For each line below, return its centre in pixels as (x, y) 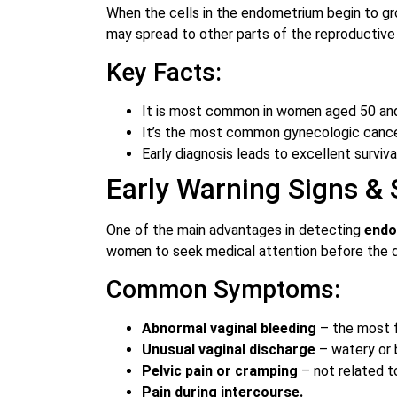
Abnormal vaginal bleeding (229, 329)
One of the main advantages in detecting (235, 230)
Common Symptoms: (223, 290)
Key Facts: (164, 73)
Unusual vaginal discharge (229, 350)
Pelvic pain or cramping (220, 371)
